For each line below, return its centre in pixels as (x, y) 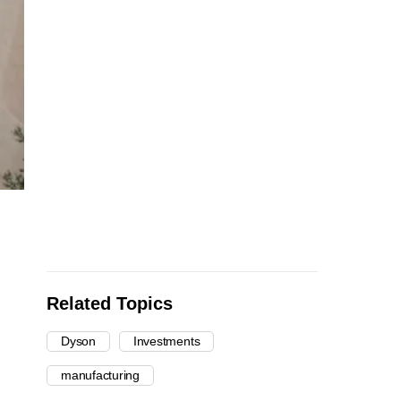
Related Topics (110, 304)
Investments (166, 341)
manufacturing (101, 375)
